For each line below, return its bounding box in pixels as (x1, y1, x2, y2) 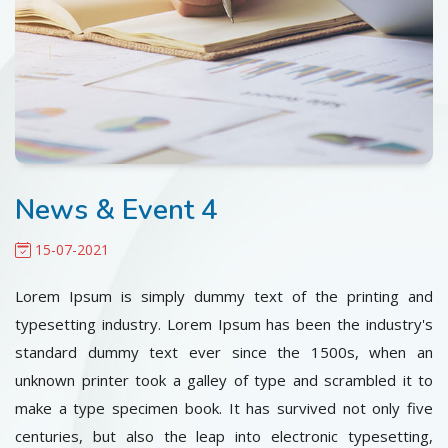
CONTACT (30, 11, 99, 30)
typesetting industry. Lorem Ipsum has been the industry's (15, 314, 433, 334)
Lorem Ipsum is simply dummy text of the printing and (15, 286, 433, 306)
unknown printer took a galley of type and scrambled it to (15, 370, 433, 390)
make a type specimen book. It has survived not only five (15, 398, 433, 418)
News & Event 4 (15, 191, 218, 229)
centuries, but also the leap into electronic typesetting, (15, 426, 433, 446)
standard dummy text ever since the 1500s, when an (15, 342, 433, 362)
